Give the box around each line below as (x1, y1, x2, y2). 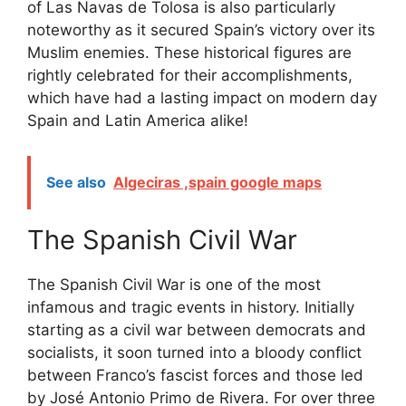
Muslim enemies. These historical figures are (27, 43, 352, 63)
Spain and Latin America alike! (27, 111, 248, 130)
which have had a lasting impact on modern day (27, 89, 377, 108)
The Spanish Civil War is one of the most (27, 275, 321, 294)
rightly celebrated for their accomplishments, (27, 66, 353, 85)
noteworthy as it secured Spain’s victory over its (27, 21, 375, 40)
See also (46, 172, 106, 191)
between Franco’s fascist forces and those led (27, 365, 363, 384)
